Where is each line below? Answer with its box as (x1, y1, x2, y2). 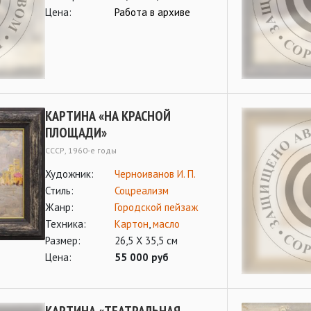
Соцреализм (115, 184, 169, 197)
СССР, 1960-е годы (45, 145, 117, 155)
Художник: (45, 167, 94, 180)
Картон (115, 217, 149, 230)
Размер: (45, 234, 81, 247)
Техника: (45, 217, 86, 230)
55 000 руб (115, 251, 169, 264)
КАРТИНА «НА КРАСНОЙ (45, 107, 171, 125)
